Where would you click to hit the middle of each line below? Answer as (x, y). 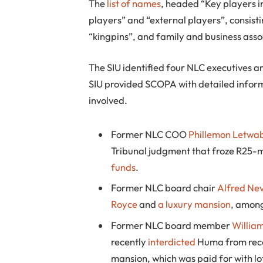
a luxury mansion (195, 204)
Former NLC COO (150, 134)
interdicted (172, 241)
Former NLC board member (172, 225)
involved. (108, 100)
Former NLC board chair (164, 188)
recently (130, 241)
